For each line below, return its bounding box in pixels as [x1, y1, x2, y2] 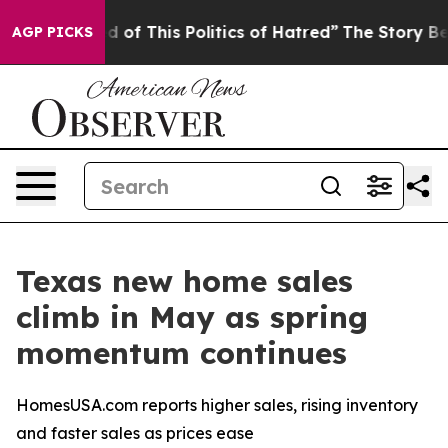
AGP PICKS [12, 23, 93, 41]
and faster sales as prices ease [16, 423, 254, 443]
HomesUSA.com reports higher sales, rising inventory [16, 395, 418, 415]
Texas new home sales [16, 262, 353, 300]
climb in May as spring [16, 298, 368, 336]
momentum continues [16, 334, 347, 372]
